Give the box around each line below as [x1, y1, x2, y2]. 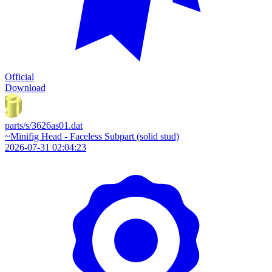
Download [5, 83, 46, 93]
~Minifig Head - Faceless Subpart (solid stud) [5, 131, 179, 141]
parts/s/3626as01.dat [5, 120, 83, 131]
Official [5, 72, 34, 82]
